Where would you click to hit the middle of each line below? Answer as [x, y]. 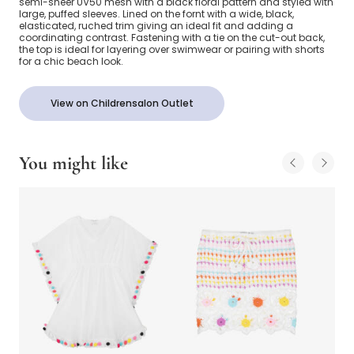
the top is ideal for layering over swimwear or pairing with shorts [172, 50]
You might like [73, 164]
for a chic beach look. [71, 62]
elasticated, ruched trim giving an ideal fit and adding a [156, 26]
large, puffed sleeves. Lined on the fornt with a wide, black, [156, 14]
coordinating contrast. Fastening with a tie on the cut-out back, [172, 38]
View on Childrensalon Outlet [122, 104]
